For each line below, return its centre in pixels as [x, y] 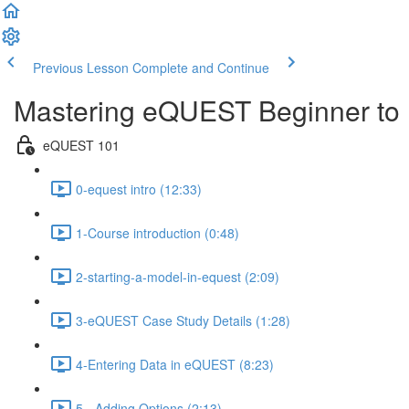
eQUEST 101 [81, 145]
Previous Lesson [81, 68]
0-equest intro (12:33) [139, 189]
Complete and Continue [201, 68]
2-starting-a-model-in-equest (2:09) [178, 276]
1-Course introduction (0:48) [157, 232]
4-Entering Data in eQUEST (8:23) [175, 364]
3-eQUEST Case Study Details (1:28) [183, 320]
